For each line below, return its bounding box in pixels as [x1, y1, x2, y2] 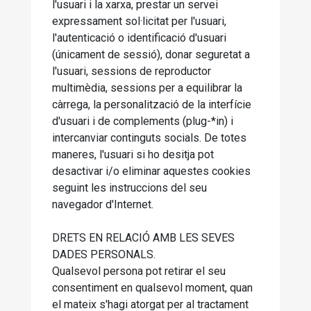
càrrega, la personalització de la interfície [52, 98, 251, 111]
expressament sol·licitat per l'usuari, [52, 15, 226, 28]
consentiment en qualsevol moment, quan [52, 281, 253, 294]
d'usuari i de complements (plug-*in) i [52, 115, 233, 128]
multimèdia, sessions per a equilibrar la [52, 81, 242, 94]
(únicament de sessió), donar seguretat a [52, 48, 250, 61]
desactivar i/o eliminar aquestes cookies [52, 165, 251, 178]
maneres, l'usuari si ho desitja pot [52, 148, 214, 161]
